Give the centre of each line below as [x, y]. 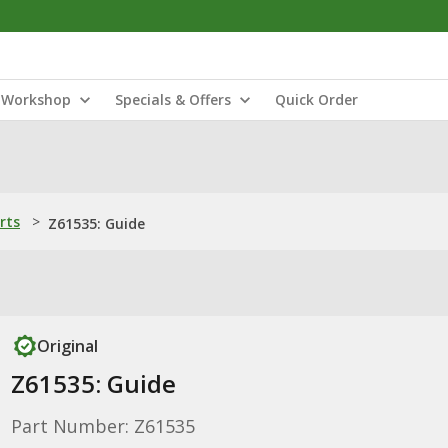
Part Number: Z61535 [102, 426]
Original [67, 346]
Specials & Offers [173, 99]
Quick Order [316, 99]
